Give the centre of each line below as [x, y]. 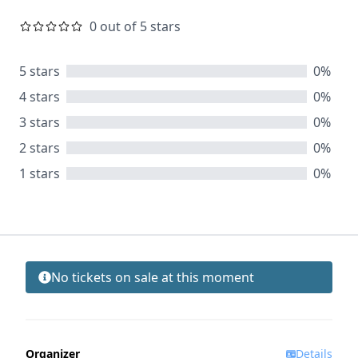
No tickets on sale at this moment [153, 278]
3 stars [40, 123]
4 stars [40, 97]
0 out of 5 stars [135, 27]
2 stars [40, 148]
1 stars [40, 174]
